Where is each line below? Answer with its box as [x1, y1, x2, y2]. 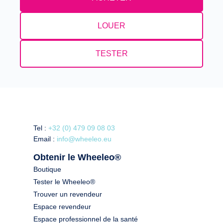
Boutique [33, 165, 62, 173]
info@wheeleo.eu [57, 134, 112, 143]
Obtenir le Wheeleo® [33, 152, 121, 162]
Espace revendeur [33, 202, 92, 211]
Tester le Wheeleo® [33, 177, 96, 186]
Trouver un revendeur [33, 190, 103, 198]
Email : [33, 134, 57, 143]
